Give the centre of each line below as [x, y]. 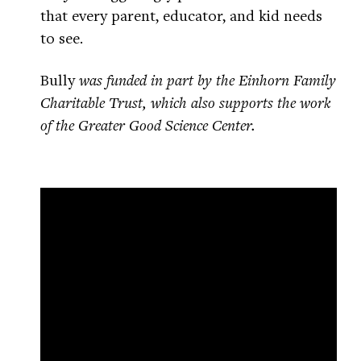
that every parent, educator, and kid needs [181, 15]
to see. [62, 38]
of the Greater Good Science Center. [148, 125]
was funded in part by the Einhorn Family [207, 80]
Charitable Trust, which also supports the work [186, 102]
